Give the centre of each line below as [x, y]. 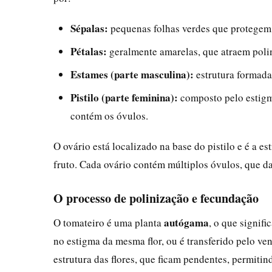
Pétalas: [89, 51]
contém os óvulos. [109, 115]
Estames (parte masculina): [132, 74]
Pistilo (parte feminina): [124, 97]
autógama [186, 222]
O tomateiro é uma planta [109, 222]
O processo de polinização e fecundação [156, 198]
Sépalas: [89, 28]
